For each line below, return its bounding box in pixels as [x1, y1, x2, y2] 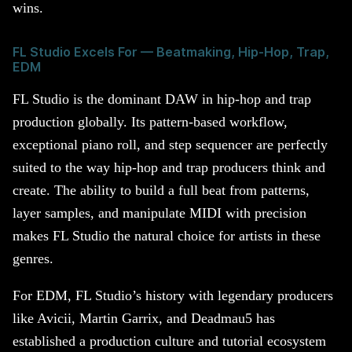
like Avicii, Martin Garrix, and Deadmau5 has [13, 310, 275, 326]
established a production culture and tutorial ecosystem [13, 332, 326, 349]
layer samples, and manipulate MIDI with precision [13, 205, 306, 222]
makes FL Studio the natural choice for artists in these [13, 228, 321, 244]
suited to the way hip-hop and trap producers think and [13, 159, 325, 176]
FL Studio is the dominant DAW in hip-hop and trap [13, 91, 311, 108]
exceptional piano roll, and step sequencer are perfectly [13, 137, 328, 153]
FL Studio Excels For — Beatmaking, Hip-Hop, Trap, [13, 44, 329, 60]
